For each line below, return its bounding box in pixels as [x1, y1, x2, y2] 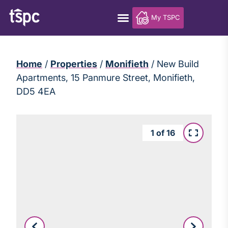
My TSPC [151, 13, 180, 22]
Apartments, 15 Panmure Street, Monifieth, [16, 72, 195, 83]
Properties [50, 59, 97, 69]
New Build [157, 59, 199, 69]
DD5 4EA [16, 86, 55, 97]
